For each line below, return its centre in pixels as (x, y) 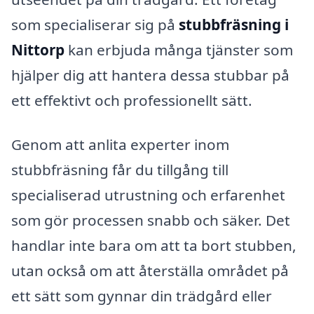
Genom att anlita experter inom (120, 145)
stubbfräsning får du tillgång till (120, 170)
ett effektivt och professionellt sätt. (132, 100)
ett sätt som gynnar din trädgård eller (142, 296)
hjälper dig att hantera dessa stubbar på (150, 75)
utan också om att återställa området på (150, 271)
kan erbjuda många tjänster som (179, 49)
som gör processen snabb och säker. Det (151, 220)
